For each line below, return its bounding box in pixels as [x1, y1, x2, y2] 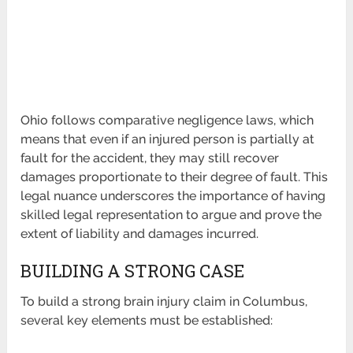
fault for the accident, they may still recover [20, 150, 280, 166]
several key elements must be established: [20, 313, 273, 329]
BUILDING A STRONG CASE [20, 259, 245, 283]
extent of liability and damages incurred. [20, 226, 259, 242]
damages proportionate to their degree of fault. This [20, 169, 329, 185]
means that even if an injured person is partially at [20, 132, 315, 147]
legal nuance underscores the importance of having [20, 188, 326, 204]
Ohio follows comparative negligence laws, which [20, 113, 314, 128]
